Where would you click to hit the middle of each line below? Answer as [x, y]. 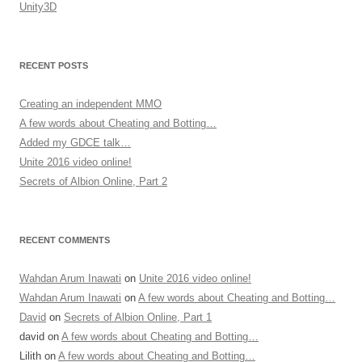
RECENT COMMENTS [65, 240]
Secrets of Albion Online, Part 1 [138, 317]
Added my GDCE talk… [75, 143]
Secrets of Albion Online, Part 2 [93, 181]
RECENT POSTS [54, 65]
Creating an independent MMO [90, 104]
